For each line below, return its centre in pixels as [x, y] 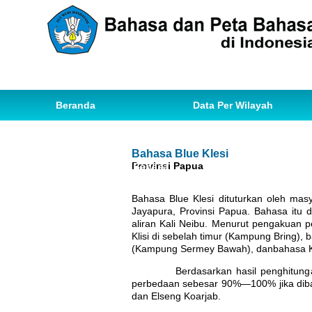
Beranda [76, 105]
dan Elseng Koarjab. [176, 296]
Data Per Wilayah [233, 105]
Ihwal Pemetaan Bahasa [112, 166]
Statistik [260, 136]
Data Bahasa [86, 136]
